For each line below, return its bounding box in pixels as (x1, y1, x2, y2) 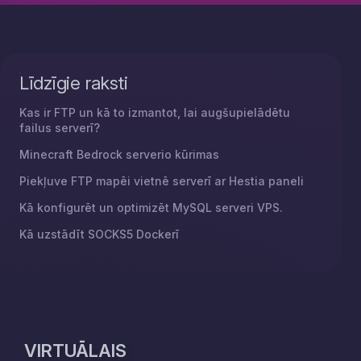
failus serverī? (19, 121, 100, 135)
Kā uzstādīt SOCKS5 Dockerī (19, 227, 179, 241)
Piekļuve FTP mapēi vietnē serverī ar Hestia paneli (19, 174, 304, 188)
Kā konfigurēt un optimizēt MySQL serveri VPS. (19, 201, 283, 214)
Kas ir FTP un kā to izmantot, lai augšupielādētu (19, 106, 290, 119)
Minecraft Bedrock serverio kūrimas (19, 147, 219, 161)
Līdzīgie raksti (19, 73, 128, 93)
